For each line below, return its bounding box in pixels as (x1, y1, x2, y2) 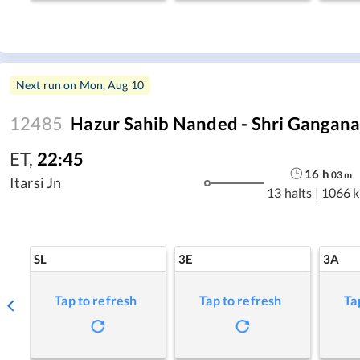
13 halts (267, 184, 313, 200)
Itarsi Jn (10, 174, 62, 191)
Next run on (16, 78, 80, 92)
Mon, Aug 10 (79, 78, 145, 92)
